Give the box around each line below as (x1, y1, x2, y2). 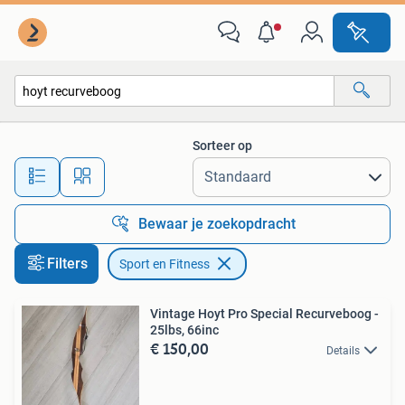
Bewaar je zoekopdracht (138, 215, 296, 232)
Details (326, 344, 360, 357)
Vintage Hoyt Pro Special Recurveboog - (150, 306, 379, 321)
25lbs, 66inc (150, 323, 219, 337)
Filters (47, 255, 88, 272)
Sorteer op (193, 138, 252, 153)
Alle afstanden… (146, 161, 235, 176)
